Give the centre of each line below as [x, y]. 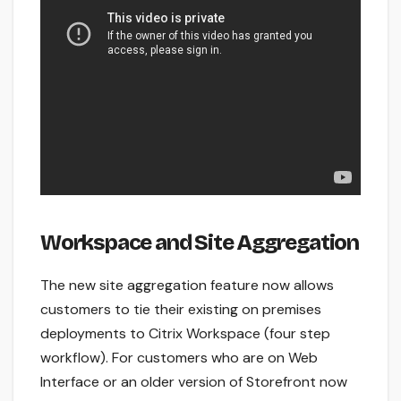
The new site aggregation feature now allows [187, 285]
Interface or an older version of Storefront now [194, 381]
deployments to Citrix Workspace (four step [185, 333]
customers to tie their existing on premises [181, 309]
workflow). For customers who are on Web [179, 357]
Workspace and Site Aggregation [200, 242]
